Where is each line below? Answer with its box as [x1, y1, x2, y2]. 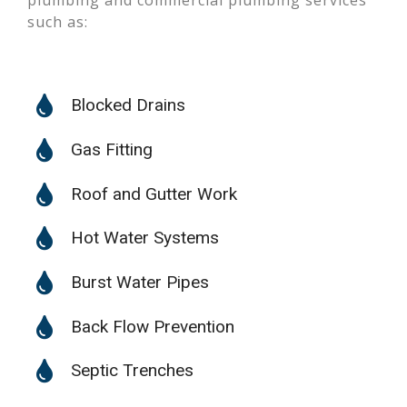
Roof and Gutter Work [70, 184, 237, 204]
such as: [27, 12, 88, 32]
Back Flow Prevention [70, 316, 234, 337]
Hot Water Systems [70, 227, 219, 248]
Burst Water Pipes [70, 272, 209, 293]
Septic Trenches [70, 360, 194, 381]
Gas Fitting [70, 139, 153, 160]
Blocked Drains [70, 94, 185, 115]
